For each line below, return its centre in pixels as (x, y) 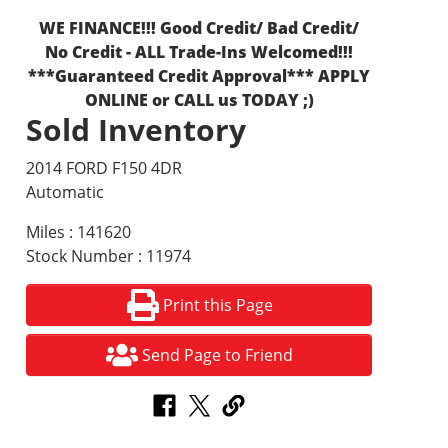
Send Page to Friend (218, 355)
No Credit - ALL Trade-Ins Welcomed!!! (199, 52)
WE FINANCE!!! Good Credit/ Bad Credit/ (199, 28)
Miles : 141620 (79, 232)
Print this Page (217, 305)
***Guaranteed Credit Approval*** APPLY (199, 76)
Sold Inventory (136, 129)
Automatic (65, 192)
